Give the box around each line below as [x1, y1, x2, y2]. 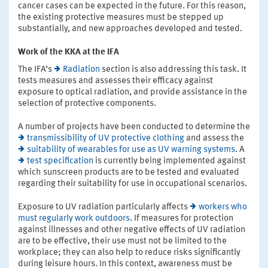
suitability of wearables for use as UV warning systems [27, 145, 235, 155]
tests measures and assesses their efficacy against [18, 77, 213, 86]
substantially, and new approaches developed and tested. [18, 25, 242, 34]
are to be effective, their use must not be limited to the [18, 237, 227, 246]
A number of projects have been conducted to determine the [18, 123, 250, 132]
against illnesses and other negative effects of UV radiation [18, 226, 245, 235]
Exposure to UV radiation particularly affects [18, 203, 190, 212]
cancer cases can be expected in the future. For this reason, [18, 2, 246, 11]
